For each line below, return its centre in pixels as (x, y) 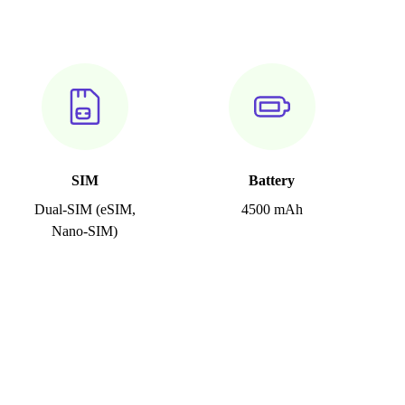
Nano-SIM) (85, 231)
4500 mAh (272, 210)
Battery (272, 181)
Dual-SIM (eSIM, (85, 210)
